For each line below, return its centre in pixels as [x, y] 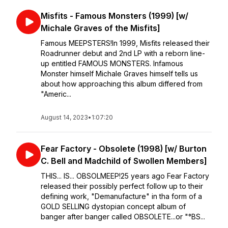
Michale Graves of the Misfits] [101, 28]
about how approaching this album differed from [122, 84]
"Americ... [56, 94]
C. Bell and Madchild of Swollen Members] [124, 161]
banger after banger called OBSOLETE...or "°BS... [123, 217]
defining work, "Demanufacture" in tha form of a [121, 196]
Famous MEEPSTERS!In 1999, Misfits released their [125, 43]
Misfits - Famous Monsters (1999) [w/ [115, 16]
